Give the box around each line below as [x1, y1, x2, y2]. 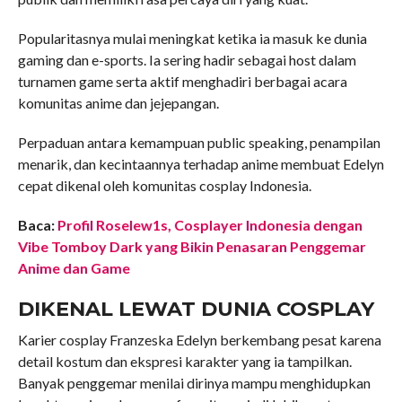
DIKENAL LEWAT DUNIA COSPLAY [17, 296, 374, 322]
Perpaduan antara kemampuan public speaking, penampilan [17, 134, 380, 152]
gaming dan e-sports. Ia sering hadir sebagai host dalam [17, 51, 356, 69]
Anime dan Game [17, 259, 130, 277]
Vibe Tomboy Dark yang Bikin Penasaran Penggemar [17, 238, 366, 256]
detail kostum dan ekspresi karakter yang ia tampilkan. [17, 353, 352, 371]
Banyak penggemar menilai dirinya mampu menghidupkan [17, 374, 371, 392]
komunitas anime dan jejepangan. [17, 94, 219, 112]
